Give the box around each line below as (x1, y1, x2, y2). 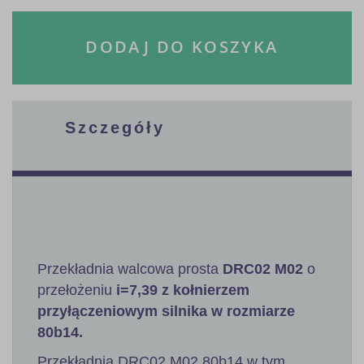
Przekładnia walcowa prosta (37, 260, 223, 277)
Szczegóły (65, 118, 165, 136)
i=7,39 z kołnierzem (112, 281, 249, 298)
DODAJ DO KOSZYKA (85, 35, 279, 58)
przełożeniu (37, 281, 112, 298)
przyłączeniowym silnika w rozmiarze (37, 302, 295, 319)
